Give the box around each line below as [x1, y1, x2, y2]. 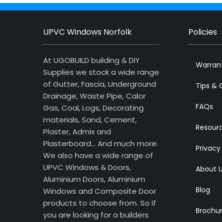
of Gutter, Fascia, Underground [43, 79, 156, 90]
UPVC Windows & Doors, [43, 162, 131, 173]
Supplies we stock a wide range [43, 67, 159, 78]
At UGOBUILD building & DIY [43, 55, 140, 66]
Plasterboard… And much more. [43, 138, 158, 149]
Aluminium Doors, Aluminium [43, 174, 145, 185]
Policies [188, 26, 217, 38]
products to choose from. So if [43, 198, 156, 209]
